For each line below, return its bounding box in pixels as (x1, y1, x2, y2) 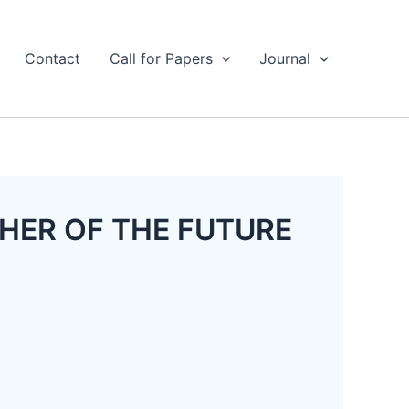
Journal (259, 49, 311, 68)
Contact (24, 49, 80, 68)
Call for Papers (109, 49, 213, 68)
